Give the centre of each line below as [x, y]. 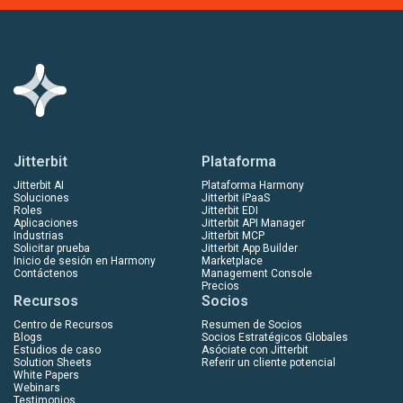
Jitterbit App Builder [250, 248]
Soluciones [41, 197]
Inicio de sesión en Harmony [85, 260]
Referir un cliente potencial [269, 362]
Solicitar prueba [52, 248]
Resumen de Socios [252, 324]
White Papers [46, 375]
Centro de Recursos [63, 324]
